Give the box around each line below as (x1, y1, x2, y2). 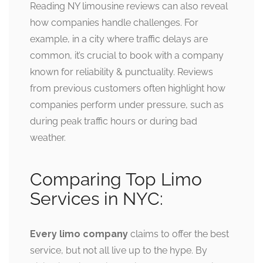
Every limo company (30, 228, 128, 240)
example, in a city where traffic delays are (30, 33, 208, 45)
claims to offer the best (128, 228, 229, 240)
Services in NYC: (30, 188, 163, 210)
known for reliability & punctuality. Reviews (30, 66, 213, 78)
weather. (30, 132, 66, 144)
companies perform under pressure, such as (30, 99, 224, 111)
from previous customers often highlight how (30, 83, 225, 95)
